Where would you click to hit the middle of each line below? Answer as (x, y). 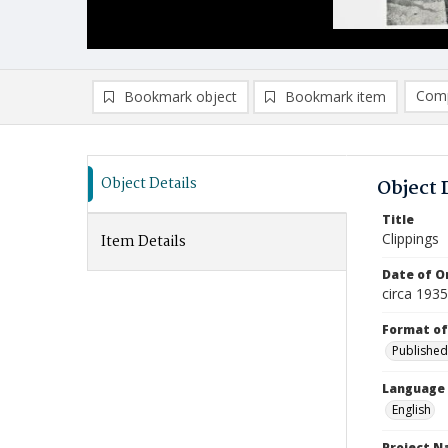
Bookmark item (335, 96)
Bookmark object (180, 96)
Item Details (143, 242)
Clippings (410, 238)
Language (413, 388)
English (411, 409)
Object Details (149, 184)
